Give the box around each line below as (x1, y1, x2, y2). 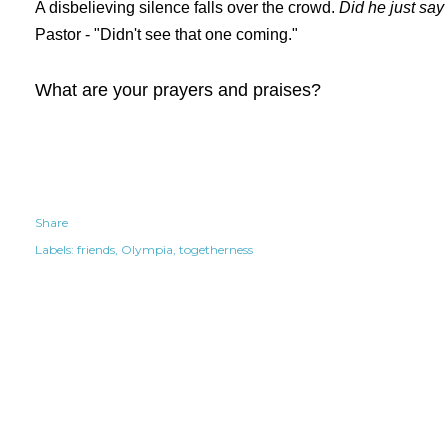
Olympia (121, 242, 173, 257)
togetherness (179, 242, 253, 257)
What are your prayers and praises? (35, 80, 321, 100)
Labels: (35, 242, 74, 257)
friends (77, 242, 115, 257)
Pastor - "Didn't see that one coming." (35, 26, 298, 43)
